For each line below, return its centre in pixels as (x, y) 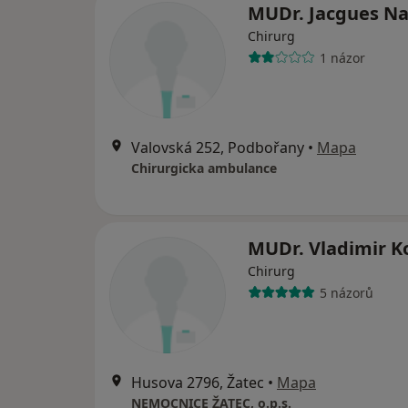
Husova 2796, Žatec (198, 382)
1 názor (342, 57)
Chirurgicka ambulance (204, 168)
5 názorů (346, 292)
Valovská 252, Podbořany (218, 148)
